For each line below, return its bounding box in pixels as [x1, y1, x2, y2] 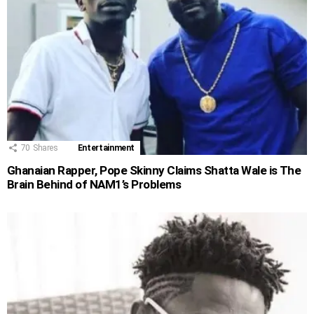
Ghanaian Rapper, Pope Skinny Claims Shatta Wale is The [7, 163, 301, 178]
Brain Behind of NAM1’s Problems [7, 177, 182, 192]
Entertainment [77, 143, 135, 153]
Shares [32, 143, 58, 153]
